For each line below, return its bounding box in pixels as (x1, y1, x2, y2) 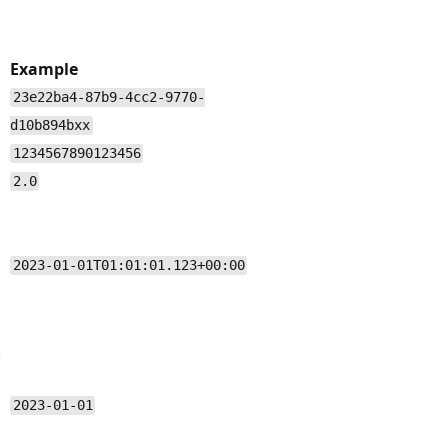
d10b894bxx (10, 117, 90, 134)
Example (10, 57, 78, 80)
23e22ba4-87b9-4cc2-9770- (12, 89, 205, 106)
